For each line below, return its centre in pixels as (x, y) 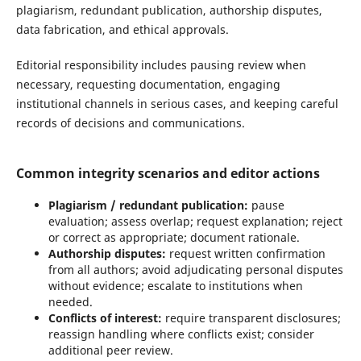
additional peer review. (110, 351)
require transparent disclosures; (251, 318)
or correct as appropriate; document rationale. (174, 238)
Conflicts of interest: (105, 318)
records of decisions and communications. (130, 123)
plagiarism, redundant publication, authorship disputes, (169, 10)
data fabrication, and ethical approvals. (124, 30)
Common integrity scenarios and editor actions (168, 174)
